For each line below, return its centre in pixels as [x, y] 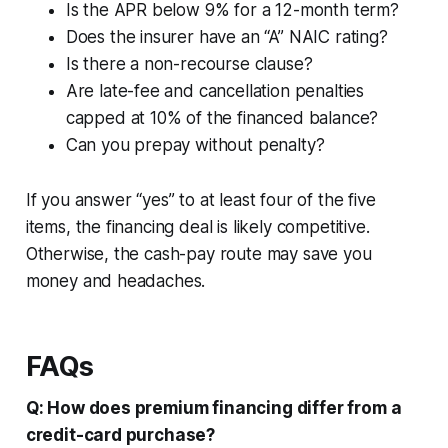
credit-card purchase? [120, 434]
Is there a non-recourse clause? [189, 63]
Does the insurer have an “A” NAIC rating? [226, 36]
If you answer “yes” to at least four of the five [200, 199]
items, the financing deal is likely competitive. [197, 226]
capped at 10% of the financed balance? [222, 117]
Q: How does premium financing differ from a [213, 407]
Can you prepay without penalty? [195, 144]
